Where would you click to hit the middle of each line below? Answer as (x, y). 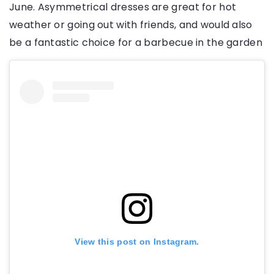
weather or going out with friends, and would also (131, 24)
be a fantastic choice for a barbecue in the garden (136, 42)
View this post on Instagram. (137, 241)
